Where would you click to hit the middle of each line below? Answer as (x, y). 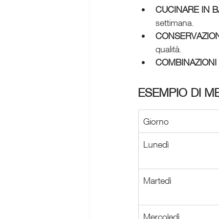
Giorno (156, 121)
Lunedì (156, 144)
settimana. (175, 22)
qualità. (169, 49)
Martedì (157, 180)
